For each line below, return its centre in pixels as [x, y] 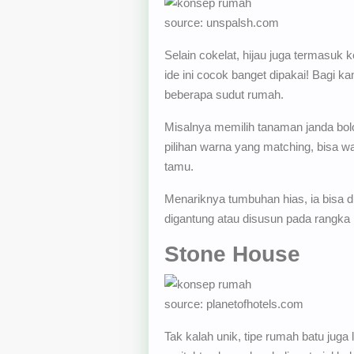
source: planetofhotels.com [233, 304]
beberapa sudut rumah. [224, 94]
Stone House [232, 254]
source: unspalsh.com [221, 22]
